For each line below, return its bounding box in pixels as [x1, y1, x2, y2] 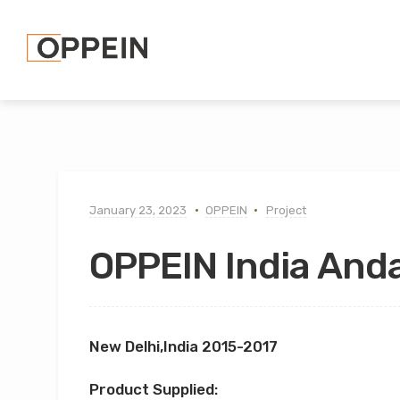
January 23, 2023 [88, 204, 187, 217]
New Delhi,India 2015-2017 [88, 337, 278, 356]
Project [265, 204, 306, 217]
